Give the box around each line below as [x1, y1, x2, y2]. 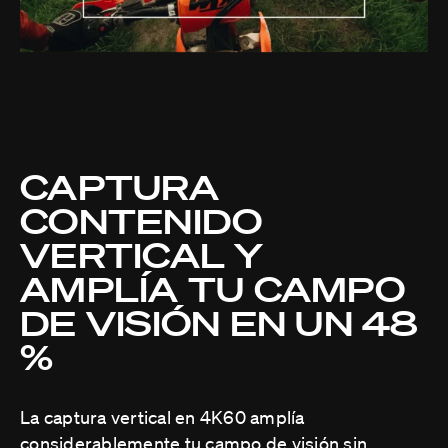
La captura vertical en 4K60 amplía [20, 405, 305, 428]
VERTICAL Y [20, 233, 264, 275]
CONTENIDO [20, 199, 263, 241]
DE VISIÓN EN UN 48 [20, 301, 419, 343]
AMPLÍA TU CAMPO [20, 267, 405, 309]
